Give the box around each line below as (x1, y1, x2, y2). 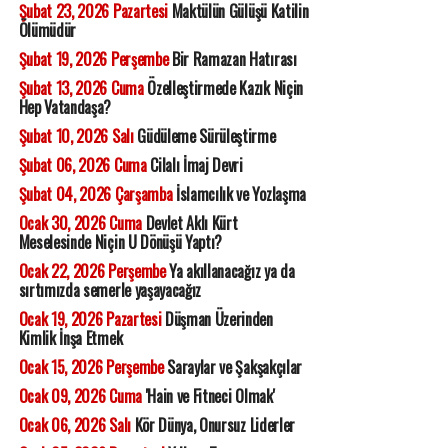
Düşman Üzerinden (161, 307, 273, 331)
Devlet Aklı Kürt (141, 211, 238, 235)
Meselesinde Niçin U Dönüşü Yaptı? (18, 230, 223, 254)
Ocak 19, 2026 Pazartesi (18, 307, 162, 331)
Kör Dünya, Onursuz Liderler (130, 413, 295, 437)
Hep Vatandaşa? (18, 95, 112, 119)
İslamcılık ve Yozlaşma (172, 182, 306, 206)
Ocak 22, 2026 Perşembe (18, 259, 166, 283)
